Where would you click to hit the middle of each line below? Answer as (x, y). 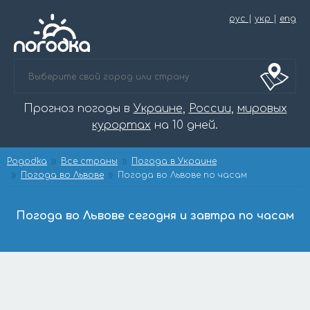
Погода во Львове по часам (182, 175)
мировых (262, 109)
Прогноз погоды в (78, 109)
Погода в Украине (174, 161)
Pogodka (27, 161)
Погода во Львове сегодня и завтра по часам (155, 216)
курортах (121, 125)
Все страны (89, 161)
